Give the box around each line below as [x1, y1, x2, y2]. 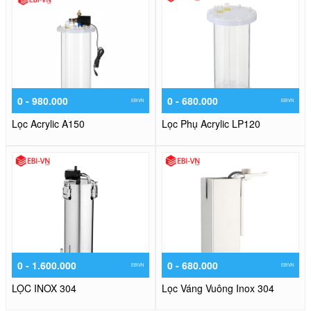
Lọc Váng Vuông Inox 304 [162, 281, 274, 296]
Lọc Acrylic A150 [12, 117, 85, 131]
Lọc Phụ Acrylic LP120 [162, 117, 260, 131]
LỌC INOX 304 [12, 281, 76, 296]
